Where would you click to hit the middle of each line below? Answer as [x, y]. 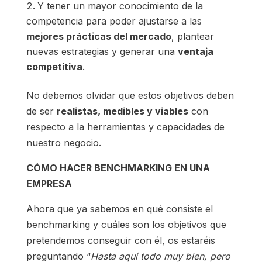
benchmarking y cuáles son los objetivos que [126, 225]
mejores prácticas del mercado [99, 37]
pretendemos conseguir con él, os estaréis [120, 241]
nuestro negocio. [63, 143]
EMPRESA [49, 184]
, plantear [192, 37]
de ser [41, 111]
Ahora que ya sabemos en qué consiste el [119, 209]
